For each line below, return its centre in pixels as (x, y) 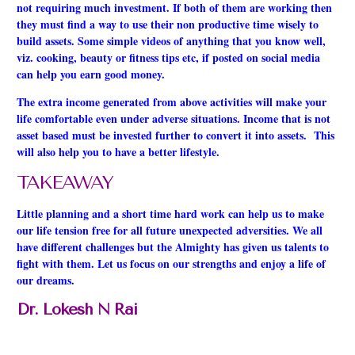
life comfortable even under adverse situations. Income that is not (174, 119)
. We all (304, 230)
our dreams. (46, 280)
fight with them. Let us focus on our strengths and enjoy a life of (171, 263)
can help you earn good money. (91, 74)
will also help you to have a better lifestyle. (120, 152)
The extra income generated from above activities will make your (172, 102)
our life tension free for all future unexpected (126, 230)
